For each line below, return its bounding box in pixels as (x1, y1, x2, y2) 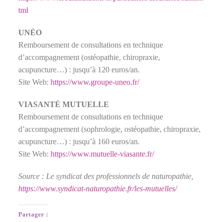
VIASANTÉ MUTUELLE (18, 100, 110, 109)
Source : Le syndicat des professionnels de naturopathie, (18, 171, 194, 180)
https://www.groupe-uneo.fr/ (51, 77, 140, 86)
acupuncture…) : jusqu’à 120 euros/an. (18, 65, 140, 74)
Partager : (18, 211, 49, 218)
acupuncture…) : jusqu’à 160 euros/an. (18, 137, 140, 146)
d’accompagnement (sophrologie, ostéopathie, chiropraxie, (18, 124, 201, 133)
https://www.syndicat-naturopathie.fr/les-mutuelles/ (18, 184, 177, 193)
